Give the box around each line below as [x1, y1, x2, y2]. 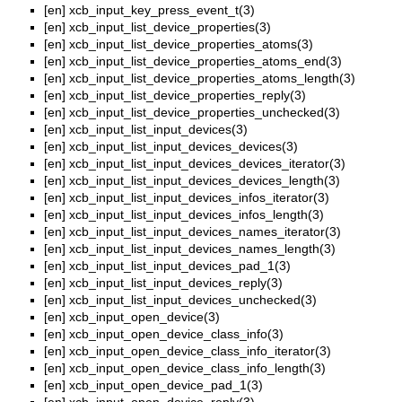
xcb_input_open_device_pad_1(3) [69, 378, 263, 393]
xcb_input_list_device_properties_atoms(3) [69, 37, 313, 52]
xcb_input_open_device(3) [69, 310, 220, 325]
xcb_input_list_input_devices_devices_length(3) [69, 173, 340, 188]
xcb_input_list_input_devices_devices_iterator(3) [69, 156, 345, 171]
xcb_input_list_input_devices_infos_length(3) [69, 207, 324, 223]
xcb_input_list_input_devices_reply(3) [69, 275, 283, 291]
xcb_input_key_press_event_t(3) [69, 3, 255, 18]
